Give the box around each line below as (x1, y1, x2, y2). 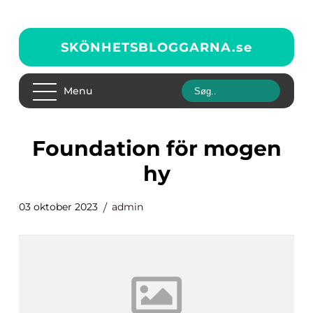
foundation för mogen (31, 136, 45, 161)
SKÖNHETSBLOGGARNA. (61, 39, 236, 55)
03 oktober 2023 (19, 201, 98, 213)
